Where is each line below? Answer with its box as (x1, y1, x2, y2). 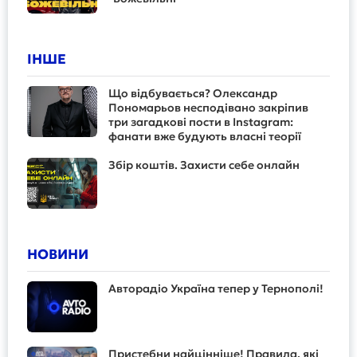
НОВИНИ (27, 245, 88, 264)
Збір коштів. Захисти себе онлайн (108, 158, 300, 173)
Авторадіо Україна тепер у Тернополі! (108, 281, 324, 296)
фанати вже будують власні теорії (108, 129, 301, 144)
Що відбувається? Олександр (108, 86, 277, 101)
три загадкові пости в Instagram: (108, 115, 293, 130)
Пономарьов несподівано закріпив (108, 100, 308, 116)
